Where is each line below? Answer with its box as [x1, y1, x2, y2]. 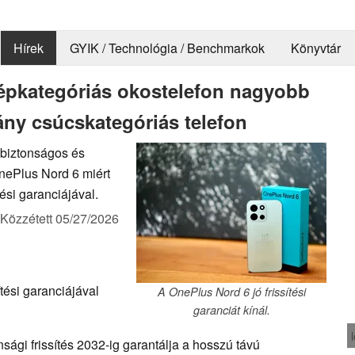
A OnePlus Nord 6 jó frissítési [157, 283, 306, 300]
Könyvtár [290, 39, 341, 58]
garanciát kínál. [193, 301, 270, 318]
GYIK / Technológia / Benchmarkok [69, 39, 265, 58]
